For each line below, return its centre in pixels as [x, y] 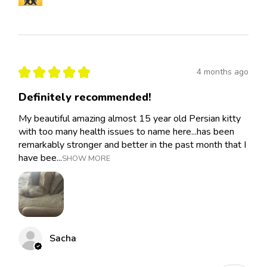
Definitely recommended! [85, 97]
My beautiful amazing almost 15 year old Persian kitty [130, 118]
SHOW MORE [86, 158]
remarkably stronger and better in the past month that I [132, 145]
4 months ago [223, 72]
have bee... [40, 158]
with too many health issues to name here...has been [126, 131]
